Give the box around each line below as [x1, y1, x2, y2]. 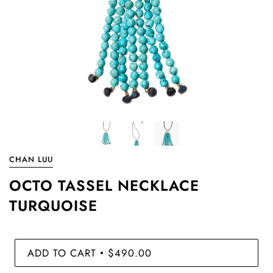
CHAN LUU [9, 154, 53, 165]
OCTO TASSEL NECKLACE [9, 175, 199, 196]
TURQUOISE [9, 195, 97, 216]
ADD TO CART [27, 245, 96, 260]
